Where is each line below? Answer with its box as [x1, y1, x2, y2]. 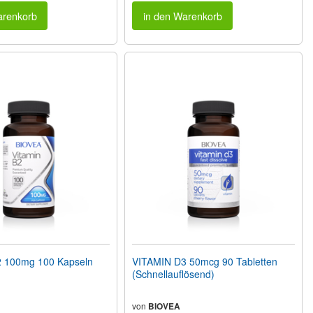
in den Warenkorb [143, 8, 222, 23]
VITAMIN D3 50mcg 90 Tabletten [132, 254, 278, 268]
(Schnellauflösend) [132, 266, 215, 281]
